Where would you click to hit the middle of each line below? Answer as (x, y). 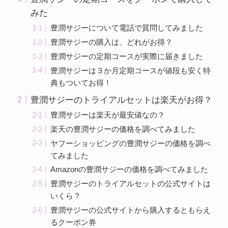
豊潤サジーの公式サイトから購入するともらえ (130, 210)
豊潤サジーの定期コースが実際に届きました (126, 56)
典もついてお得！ (81, 82)
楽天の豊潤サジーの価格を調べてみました (123, 129)
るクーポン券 (73, 222)
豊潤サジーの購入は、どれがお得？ (111, 42)
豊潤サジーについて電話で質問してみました (126, 28)
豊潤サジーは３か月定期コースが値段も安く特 (130, 70)
